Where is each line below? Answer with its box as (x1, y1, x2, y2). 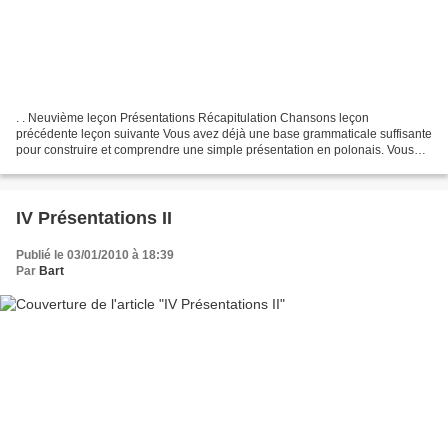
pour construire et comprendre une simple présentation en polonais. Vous (16, 143, 414, 158)
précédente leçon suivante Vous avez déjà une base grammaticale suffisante (16, 127, 432, 142)
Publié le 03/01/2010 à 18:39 (16, 248, 174, 263)
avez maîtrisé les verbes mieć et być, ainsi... (16, 159, 252, 174)
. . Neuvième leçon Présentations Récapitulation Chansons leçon (16, 111, 369, 126)
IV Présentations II (16, 208, 172, 229)
